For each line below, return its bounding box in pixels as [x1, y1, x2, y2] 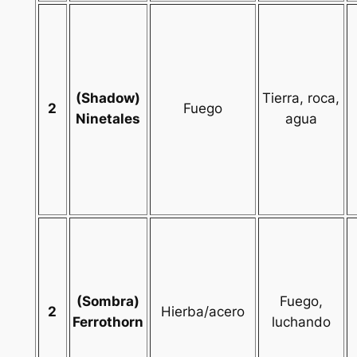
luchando [271, 314, 331, 331]
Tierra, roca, [262, 90, 340, 107]
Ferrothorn [73, 314, 144, 331]
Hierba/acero [160, 304, 245, 320]
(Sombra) [76, 293, 140, 310]
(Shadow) [76, 90, 141, 107]
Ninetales [76, 111, 141, 127]
